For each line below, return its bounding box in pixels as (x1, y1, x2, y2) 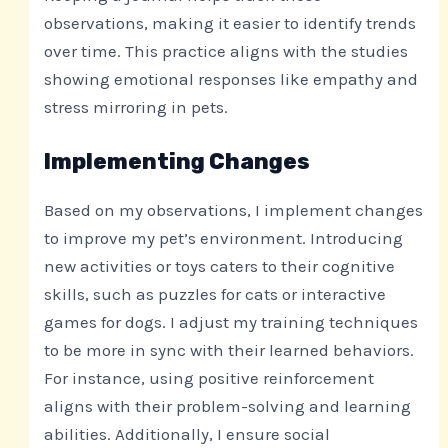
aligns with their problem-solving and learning (44, 395, 412, 416)
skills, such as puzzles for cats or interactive (44, 283, 387, 304)
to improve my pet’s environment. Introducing (44, 227, 404, 248)
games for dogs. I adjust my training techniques (44, 311, 419, 332)
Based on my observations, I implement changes (44, 199, 424, 220)
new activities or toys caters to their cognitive (44, 255, 396, 276)
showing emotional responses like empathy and (44, 68, 419, 89)
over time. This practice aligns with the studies (44, 40, 409, 61)
